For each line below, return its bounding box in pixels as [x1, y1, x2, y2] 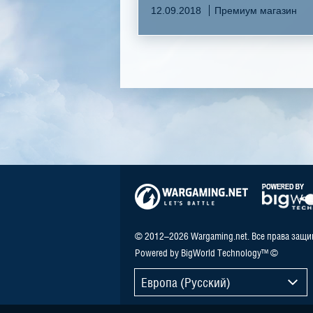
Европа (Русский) [141, 273, 231, 291]
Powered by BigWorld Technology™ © [135, 245, 278, 259]
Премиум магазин [214, 4, 297, 16]
